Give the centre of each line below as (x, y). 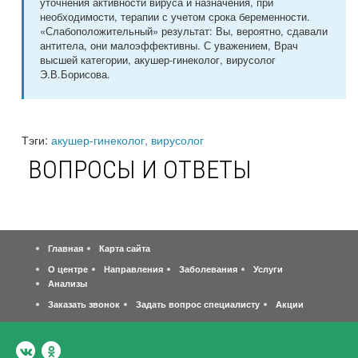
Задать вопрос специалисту (198, 303)
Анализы (68, 282)
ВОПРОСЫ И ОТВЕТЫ (140, 170)
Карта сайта (125, 248)
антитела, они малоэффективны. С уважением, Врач (169, 46)
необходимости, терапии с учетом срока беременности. (175, 17)
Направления (133, 268)
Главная (66, 248)
